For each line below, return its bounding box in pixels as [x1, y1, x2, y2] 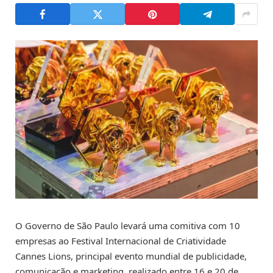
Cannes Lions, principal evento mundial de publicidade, [15, 250, 247, 263]
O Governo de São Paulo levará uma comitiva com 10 [15, 219, 240, 232]
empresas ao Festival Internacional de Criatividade [15, 235, 226, 247]
